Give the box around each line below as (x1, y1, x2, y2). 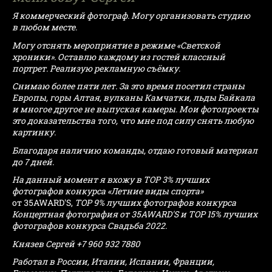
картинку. (12, 126, 56, 138)
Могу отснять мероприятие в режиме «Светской (12, 39, 220, 51)
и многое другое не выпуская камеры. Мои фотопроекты (12, 103, 259, 115)
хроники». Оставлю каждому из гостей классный (12, 50, 225, 63)
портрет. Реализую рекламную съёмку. (12, 62, 184, 74)
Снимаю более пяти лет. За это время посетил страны (12, 80, 245, 92)
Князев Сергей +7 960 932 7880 (12, 237, 142, 250)
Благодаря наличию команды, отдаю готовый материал (12, 144, 257, 156)
